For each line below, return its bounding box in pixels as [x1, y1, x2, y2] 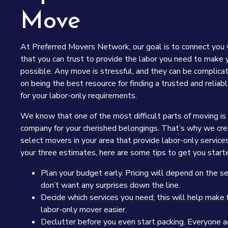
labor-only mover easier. [41, 204, 127, 215]
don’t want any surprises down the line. [41, 180, 180, 191]
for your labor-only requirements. [20, 90, 137, 101]
